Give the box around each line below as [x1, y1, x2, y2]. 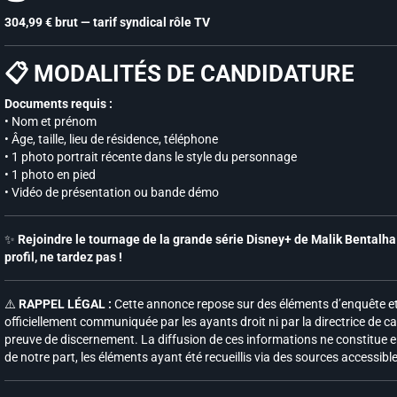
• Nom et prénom [4, 114, 97, 128]
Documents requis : [4, 97, 113, 111]
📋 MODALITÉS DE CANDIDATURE [4, 60, 354, 87]
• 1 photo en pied [4, 167, 96, 182]
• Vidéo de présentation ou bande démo [4, 185, 219, 199]
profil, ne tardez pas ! [4, 250, 122, 264]
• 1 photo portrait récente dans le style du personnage [4, 150, 297, 164]
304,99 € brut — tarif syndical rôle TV [4, 15, 210, 29]
